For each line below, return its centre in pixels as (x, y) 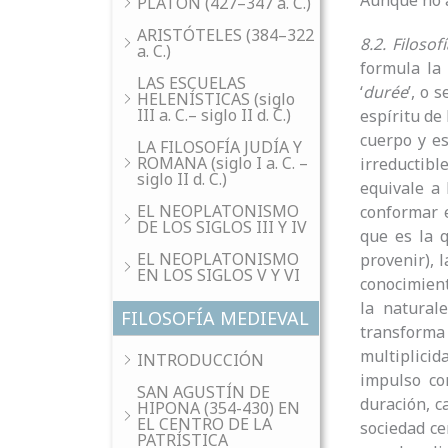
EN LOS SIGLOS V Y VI (218, 275)
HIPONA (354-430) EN (218, 408)
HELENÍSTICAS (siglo (216, 99)
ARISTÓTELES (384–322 (225, 35)
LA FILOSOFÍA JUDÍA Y (219, 147)
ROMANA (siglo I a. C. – (222, 163)
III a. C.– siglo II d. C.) (214, 115)
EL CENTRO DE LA (204, 424)
